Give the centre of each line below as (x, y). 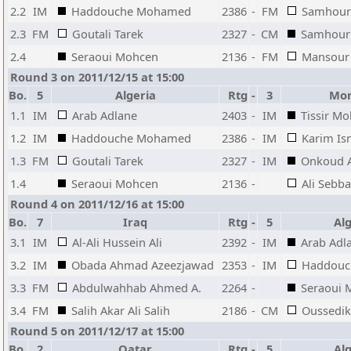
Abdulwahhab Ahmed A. (137, 288)
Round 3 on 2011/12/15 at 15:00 (97, 77)
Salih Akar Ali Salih (121, 310)
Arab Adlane (105, 115)
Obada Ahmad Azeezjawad (143, 265)
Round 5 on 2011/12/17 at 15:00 (97, 331)
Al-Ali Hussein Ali (117, 242)
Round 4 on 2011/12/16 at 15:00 (97, 204)
